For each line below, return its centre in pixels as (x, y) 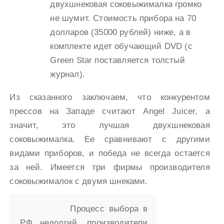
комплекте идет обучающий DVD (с (121, 46)
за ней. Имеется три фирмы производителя (110, 167)
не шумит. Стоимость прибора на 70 (123, 18)
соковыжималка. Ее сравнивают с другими (110, 139)
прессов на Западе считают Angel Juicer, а (110, 111)
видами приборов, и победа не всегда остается (110, 153)
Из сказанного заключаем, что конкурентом (110, 97)
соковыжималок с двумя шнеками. (79, 181)
